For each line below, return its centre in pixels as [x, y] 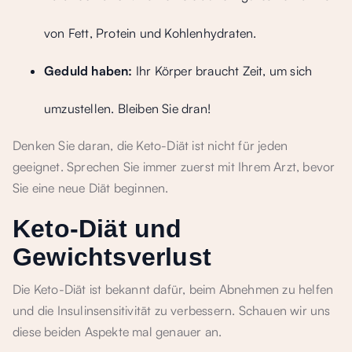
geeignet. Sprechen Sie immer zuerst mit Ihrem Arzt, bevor [174, 167]
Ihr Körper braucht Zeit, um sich [222, 71]
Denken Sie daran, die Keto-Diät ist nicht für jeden [150, 145]
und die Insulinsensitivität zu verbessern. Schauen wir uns [172, 310]
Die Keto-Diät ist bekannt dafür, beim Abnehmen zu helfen [173, 289]
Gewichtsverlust [112, 257]
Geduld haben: [88, 71]
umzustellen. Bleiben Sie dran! [127, 108]
